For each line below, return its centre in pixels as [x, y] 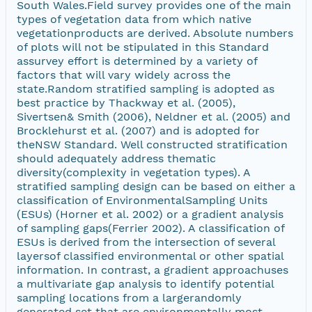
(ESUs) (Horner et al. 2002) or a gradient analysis [150, 214]
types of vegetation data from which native [134, 19]
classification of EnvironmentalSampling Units [142, 200]
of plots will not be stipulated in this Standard [143, 47]
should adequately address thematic [116, 158]
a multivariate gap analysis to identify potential [145, 283]
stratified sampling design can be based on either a [156, 186]
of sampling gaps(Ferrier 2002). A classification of [150, 228]
